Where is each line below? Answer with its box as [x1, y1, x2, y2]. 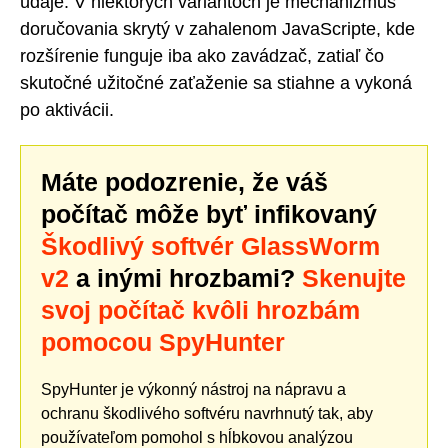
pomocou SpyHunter [41, 328, 285, 357]
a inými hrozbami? [69, 264, 302, 293]
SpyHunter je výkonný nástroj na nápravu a [41, 381, 346, 399]
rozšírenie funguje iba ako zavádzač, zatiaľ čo [20, 45, 384, 66]
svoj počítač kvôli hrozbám [41, 296, 360, 325]
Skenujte [302, 264, 406, 293]
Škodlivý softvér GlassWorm [41, 232, 380, 261]
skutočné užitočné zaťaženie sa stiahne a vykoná [20, 72, 412, 93]
